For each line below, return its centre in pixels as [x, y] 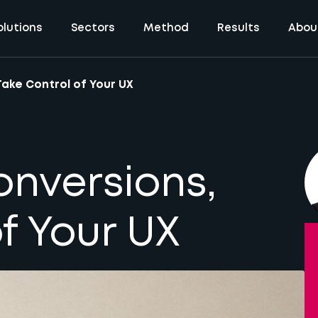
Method [166, 28]
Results [238, 28]
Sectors [93, 28]
